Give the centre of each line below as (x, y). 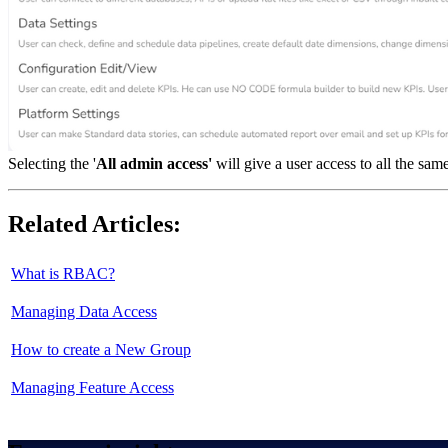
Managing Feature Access (92, 387)
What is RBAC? (63, 273)
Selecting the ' (52, 163)
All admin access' (156, 163)
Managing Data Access (84, 311)
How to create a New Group (101, 349)
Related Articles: (94, 223)
